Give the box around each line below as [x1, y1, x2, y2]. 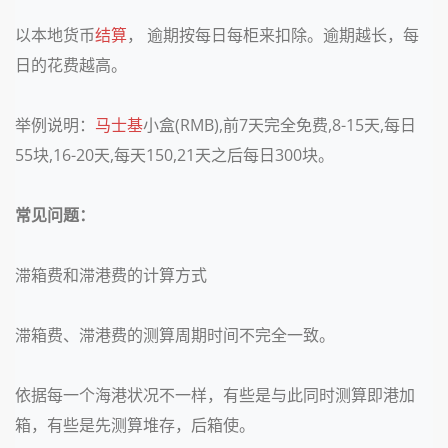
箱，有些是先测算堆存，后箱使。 [15, 414, 255, 436]
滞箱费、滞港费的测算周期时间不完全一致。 [15, 324, 335, 346]
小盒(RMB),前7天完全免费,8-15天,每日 [143, 114, 416, 136]
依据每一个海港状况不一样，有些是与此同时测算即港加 [15, 384, 415, 406]
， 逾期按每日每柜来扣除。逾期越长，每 [127, 24, 419, 46]
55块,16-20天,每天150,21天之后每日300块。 [15, 144, 334, 166]
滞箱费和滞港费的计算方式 [15, 264, 207, 286]
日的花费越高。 [15, 54, 127, 76]
